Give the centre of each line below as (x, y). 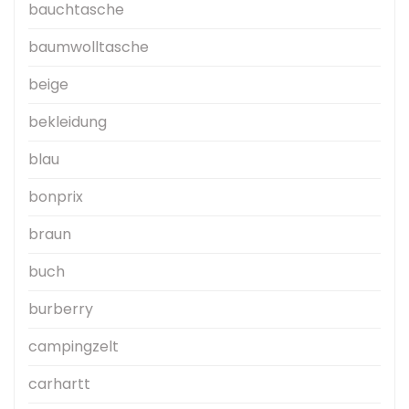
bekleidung (68, 122)
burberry (61, 309)
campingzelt (73, 347)
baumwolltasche (89, 47)
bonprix (56, 197)
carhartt (59, 384)
